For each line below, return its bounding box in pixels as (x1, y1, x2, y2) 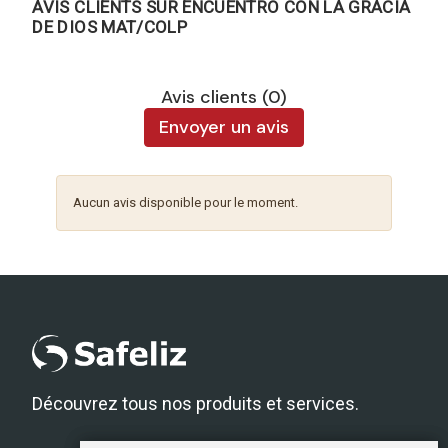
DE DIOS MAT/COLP (32, 17, 188, 38)
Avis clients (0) (161, 85, 287, 110)
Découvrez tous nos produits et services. (32, 393, 360, 415)
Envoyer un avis (159, 115, 289, 140)
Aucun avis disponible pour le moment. (73, 195, 299, 211)
